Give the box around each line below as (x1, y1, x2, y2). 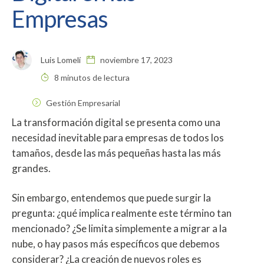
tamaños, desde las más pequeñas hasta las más (12, 146, 221, 159)
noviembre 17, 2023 (98, 54, 173, 65)
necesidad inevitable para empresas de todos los (12, 131, 224, 144)
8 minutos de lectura (52, 72, 130, 82)
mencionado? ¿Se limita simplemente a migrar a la (12, 222, 227, 235)
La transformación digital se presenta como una (12, 115, 220, 128)
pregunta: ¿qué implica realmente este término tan (12, 206, 232, 219)
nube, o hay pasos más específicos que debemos (12, 237, 220, 250)
